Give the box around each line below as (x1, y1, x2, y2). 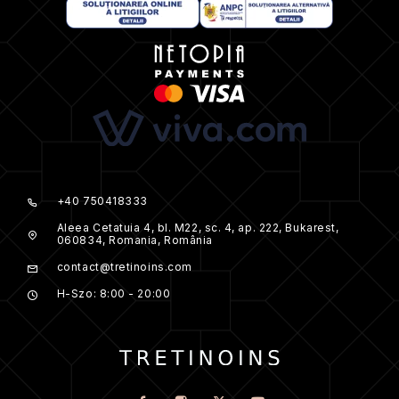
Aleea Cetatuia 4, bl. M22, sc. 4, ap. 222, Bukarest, (56, 221, 339, 235)
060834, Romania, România (56, 233, 213, 248)
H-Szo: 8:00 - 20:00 (56, 287, 171, 301)
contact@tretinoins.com (56, 260, 192, 274)
